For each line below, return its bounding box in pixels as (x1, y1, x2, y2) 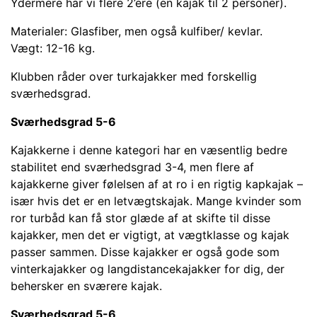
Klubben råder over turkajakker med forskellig (11, 69, 257, 83)
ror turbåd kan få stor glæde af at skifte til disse (11, 211, 270, 225)
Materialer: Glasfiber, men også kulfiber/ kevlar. (11, 24, 263, 38)
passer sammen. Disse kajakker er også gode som (11, 245, 279, 259)
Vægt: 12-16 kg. (11, 41, 95, 55)
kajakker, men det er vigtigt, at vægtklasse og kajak (11, 228, 289, 242)
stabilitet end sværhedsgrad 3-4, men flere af (11, 160, 254, 174)
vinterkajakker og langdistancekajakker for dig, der (11, 262, 284, 276)
